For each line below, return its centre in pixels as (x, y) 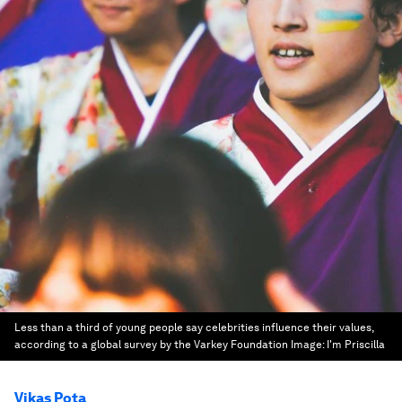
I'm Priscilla (356, 345)
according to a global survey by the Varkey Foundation (151, 345)
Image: (309, 345)
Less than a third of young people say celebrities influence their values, (194, 328)
